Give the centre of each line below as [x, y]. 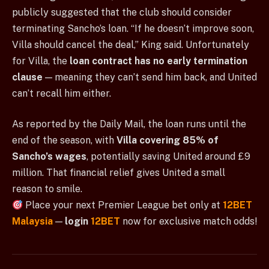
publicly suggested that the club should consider [122, 12]
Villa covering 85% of [168, 141]
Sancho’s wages [49, 157]
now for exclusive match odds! [189, 222]
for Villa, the [41, 61]
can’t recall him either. [62, 93]
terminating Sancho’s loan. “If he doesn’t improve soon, [133, 28]
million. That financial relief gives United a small [119, 173]
